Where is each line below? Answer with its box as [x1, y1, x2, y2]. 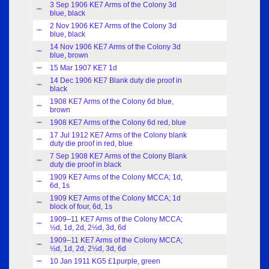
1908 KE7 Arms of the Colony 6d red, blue [50, 118, 186, 127]
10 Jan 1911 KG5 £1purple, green [50, 257, 160, 266]
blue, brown [50, 51, 88, 60]
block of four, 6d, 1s [50, 202, 112, 211]
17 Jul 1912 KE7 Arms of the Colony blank [50, 131, 187, 140]
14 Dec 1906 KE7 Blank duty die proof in [50, 76, 182, 85]
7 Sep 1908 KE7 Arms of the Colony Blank [50, 152, 187, 161]
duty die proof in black [50, 160, 121, 169]
